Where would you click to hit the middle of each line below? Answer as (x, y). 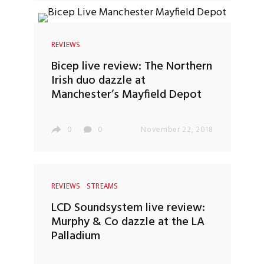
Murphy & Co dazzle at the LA (128, 222)
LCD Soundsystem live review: (128, 208)
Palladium (75, 236)
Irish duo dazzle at (98, 81)
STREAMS (102, 186)
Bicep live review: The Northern (131, 67)
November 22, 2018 (177, 130)
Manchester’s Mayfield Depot (126, 95)
